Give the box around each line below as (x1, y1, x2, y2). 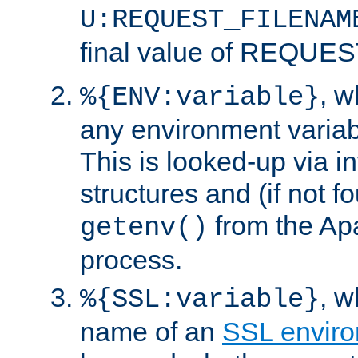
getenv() (80, 212, 208, 243)
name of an (80, 316, 222, 347)
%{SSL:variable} (80, 284, 320, 315)
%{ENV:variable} (80, 82, 320, 113)
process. (80, 244, 182, 275)
